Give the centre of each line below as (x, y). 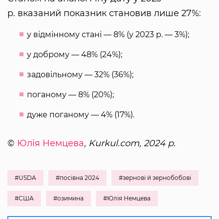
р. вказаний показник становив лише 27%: (104, 13)
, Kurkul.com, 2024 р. (130, 143)
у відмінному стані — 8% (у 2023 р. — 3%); (108, 34)
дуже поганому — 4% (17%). (81, 114)
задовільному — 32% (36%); (80, 74)
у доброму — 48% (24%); (75, 54)
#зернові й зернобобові (155, 177)
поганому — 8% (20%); (70, 94)
